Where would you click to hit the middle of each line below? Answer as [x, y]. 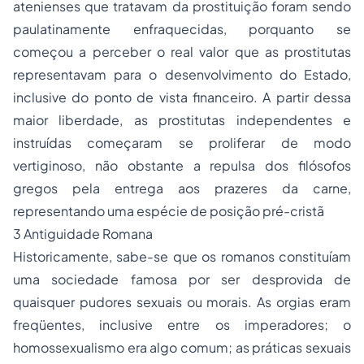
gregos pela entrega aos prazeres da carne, [182, 188]
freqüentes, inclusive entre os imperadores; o [182, 325]
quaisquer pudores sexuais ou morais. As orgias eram [182, 302]
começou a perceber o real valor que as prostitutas [182, 52]
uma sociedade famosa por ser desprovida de [182, 279]
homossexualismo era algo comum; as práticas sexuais [182, 347]
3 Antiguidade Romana [83, 234]
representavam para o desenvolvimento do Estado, [182, 74]
